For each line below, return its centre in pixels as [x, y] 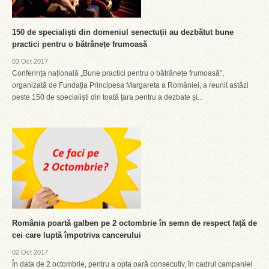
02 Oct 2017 [30, 252]
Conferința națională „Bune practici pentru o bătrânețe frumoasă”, [118, 73]
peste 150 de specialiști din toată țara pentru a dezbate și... [107, 97]
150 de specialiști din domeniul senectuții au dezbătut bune [123, 32]
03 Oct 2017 [30, 61]
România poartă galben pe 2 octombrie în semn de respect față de [134, 223]
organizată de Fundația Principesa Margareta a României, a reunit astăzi [130, 85]
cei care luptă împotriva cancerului [77, 235]
